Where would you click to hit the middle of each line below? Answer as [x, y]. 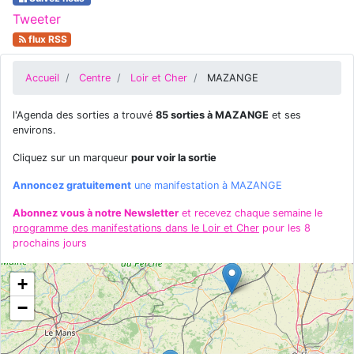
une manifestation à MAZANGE [207, 185]
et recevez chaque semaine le [250, 213]
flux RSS [46, 39]
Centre [95, 78]
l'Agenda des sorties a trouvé [84, 115]
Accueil [42, 78]
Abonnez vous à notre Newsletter [96, 213]
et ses [285, 115]
